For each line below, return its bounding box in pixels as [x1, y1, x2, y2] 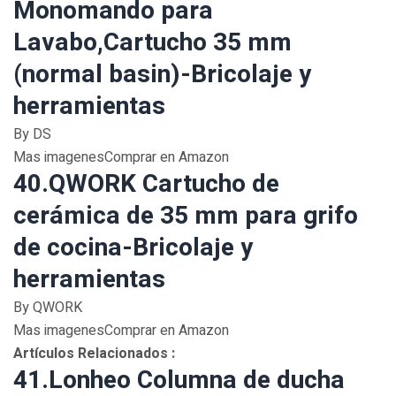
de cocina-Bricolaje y [13, 230, 253, 266]
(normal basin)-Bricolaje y [13, 57, 311, 93]
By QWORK [13, 297, 82, 318]
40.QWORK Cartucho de [13, 166, 279, 202]
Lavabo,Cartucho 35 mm [13, 25, 292, 61]
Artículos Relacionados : [13, 343, 175, 364]
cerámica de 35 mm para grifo [13, 198, 358, 234]
